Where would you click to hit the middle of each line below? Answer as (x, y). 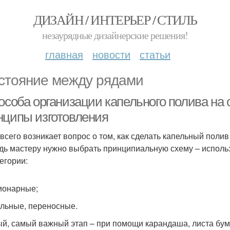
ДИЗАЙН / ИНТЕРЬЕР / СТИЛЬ (115, 20)
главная (64, 54)
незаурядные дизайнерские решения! (115, 35)
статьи (155, 54)
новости (111, 54)
